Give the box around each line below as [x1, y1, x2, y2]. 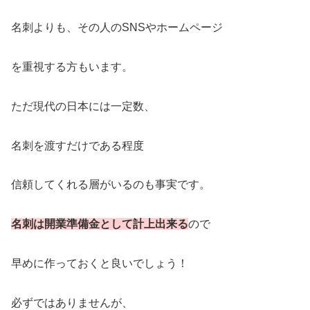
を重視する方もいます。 [11, 60, 133, 73]
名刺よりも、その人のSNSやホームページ [11, 21, 223, 34]
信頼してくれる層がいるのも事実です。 [11, 179, 210, 191]
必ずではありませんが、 [11, 296, 133, 309]
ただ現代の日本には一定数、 [11, 100, 155, 112]
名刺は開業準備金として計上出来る [11, 218, 188, 230]
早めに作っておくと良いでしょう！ [11, 257, 188, 269]
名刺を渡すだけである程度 [11, 139, 144, 152]
